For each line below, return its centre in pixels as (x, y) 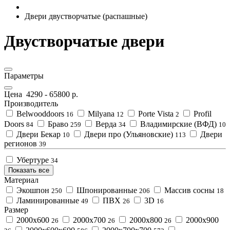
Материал (21, 180)
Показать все (29, 170)
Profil (202, 113)
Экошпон (33, 190)
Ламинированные (48, 200)
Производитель (31, 103)
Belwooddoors (40, 113)
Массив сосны (189, 190)
